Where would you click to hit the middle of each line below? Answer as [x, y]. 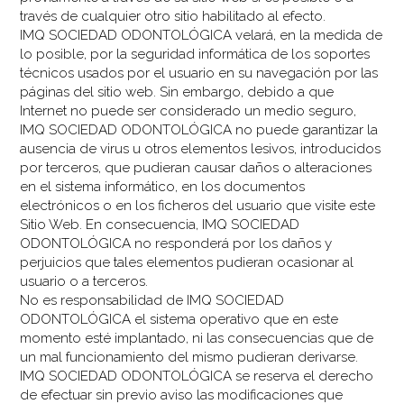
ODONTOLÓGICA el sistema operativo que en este [179, 319]
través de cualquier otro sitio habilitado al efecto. [173, 16]
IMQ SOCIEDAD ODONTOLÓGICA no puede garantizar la [199, 129]
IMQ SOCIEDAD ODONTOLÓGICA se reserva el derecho [197, 376]
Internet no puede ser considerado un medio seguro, [188, 110]
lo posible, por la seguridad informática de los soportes [195, 54]
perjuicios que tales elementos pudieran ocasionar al [187, 262]
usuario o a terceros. [84, 281]
